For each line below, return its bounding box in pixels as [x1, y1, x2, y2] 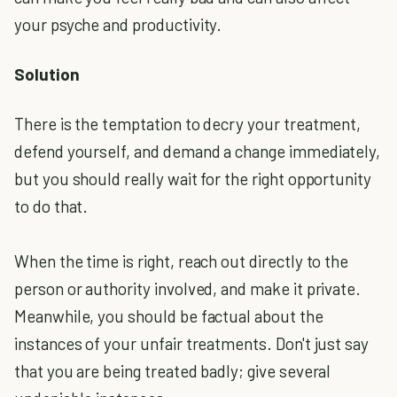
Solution [14, 63, 80, 84]
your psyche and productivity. [14, 13, 222, 35]
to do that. [14, 196, 89, 217]
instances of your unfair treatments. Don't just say [14, 333, 370, 354]
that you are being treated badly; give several [14, 361, 331, 382]
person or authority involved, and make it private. [14, 278, 362, 300]
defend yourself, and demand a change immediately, [14, 141, 381, 162]
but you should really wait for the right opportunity [14, 168, 372, 190]
